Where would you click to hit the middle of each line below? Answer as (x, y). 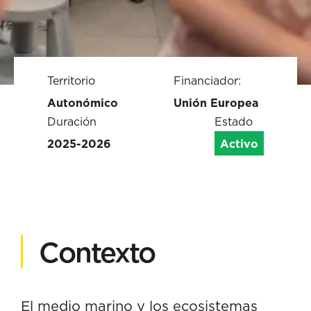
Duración (72, 121)
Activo (239, 144)
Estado (234, 121)
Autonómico (83, 103)
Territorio (71, 81)
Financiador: (207, 81)
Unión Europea (216, 103)
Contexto (97, 252)
